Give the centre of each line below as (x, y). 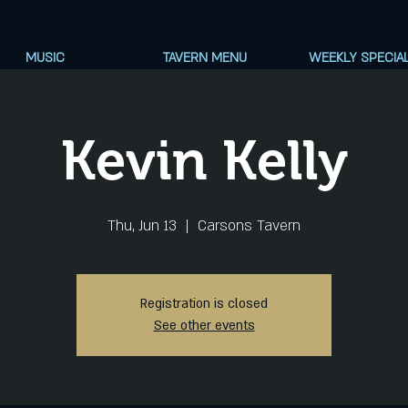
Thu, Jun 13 (142, 226)
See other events (204, 326)
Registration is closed (204, 304)
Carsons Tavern (249, 226)
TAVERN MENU (204, 58)
